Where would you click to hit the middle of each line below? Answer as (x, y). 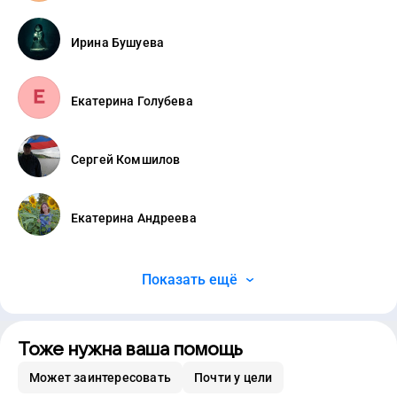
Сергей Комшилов (126, 160)
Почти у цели (234, 378)
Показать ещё (190, 280)
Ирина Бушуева (117, 43)
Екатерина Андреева (134, 218)
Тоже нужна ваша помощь (130, 350)
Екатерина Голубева (132, 101)
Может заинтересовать (100, 378)
